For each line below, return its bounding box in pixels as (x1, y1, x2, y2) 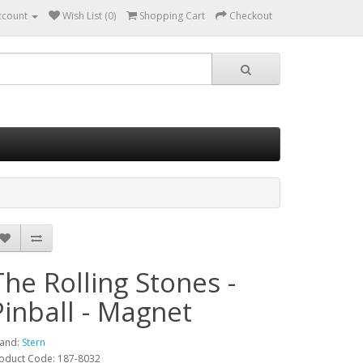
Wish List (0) (62, 9, 116, 23)
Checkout (229, 9, 272, 23)
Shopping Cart (139, 9, 205, 23)
